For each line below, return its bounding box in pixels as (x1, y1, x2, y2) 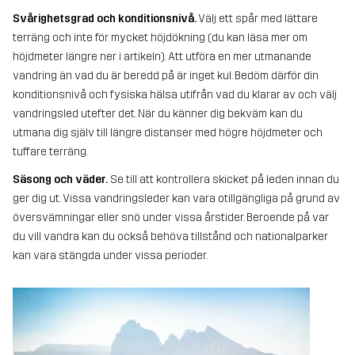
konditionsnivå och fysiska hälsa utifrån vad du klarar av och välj (13, 88, 337, 102)
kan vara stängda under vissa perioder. (13, 249, 208, 263)
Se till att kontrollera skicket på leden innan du (108, 173, 339, 187)
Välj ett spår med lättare (198, 12, 318, 26)
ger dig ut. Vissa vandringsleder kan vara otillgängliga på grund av (13, 192, 340, 206)
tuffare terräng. (13, 145, 88, 159)
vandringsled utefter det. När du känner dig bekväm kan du (13, 107, 303, 121)
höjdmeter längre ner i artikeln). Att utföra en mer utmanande (13, 50, 311, 64)
